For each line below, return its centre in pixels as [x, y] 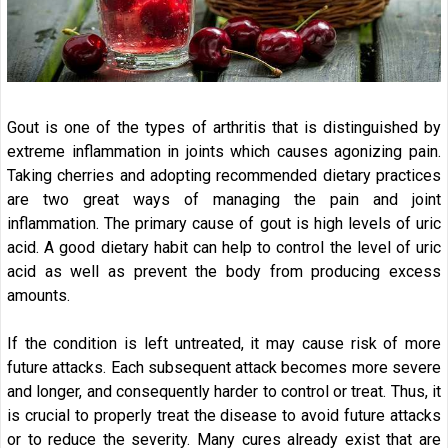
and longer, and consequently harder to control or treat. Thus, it [224, 392]
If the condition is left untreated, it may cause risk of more [224, 344]
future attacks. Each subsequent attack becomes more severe [224, 368]
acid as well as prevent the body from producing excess [224, 272]
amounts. [38, 296]
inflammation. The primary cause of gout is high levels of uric [224, 224]
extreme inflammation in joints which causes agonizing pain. [224, 152]
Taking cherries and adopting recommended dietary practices [224, 176]
